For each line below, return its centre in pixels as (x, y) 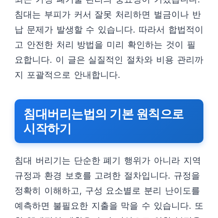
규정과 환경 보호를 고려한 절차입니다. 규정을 (107, 175)
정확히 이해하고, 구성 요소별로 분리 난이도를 (107, 191)
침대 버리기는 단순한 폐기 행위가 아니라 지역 (108, 160)
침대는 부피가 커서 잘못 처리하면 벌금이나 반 (108, 14)
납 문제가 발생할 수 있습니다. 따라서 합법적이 (109, 29)
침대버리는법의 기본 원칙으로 (104, 114)
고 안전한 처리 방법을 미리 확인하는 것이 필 (105, 45)
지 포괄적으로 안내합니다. (67, 75)
